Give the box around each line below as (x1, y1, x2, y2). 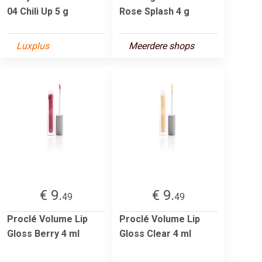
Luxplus (16, 40, 49, 51)
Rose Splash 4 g (119, 5, 189, 17)
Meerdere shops (129, 40, 194, 51)
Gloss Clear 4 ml (119, 227, 191, 239)
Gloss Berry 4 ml (7, 227, 80, 239)
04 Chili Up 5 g (7, 5, 68, 17)
